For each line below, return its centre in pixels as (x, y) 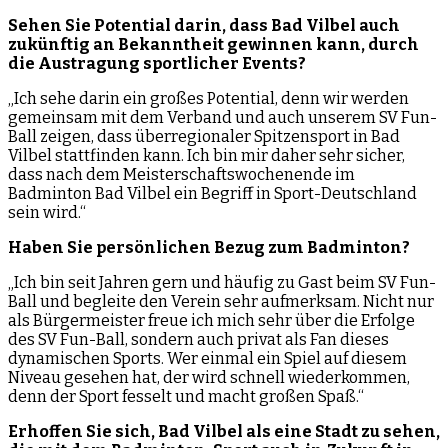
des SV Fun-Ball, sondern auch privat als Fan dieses (198, 339)
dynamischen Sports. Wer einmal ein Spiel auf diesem (207, 358)
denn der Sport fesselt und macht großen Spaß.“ (186, 396)
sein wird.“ (47, 212)
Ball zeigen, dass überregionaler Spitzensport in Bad (204, 136)
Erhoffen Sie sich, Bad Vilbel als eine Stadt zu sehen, (224, 431)
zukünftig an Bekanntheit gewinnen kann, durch (213, 44)
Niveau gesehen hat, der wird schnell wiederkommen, (209, 377)
